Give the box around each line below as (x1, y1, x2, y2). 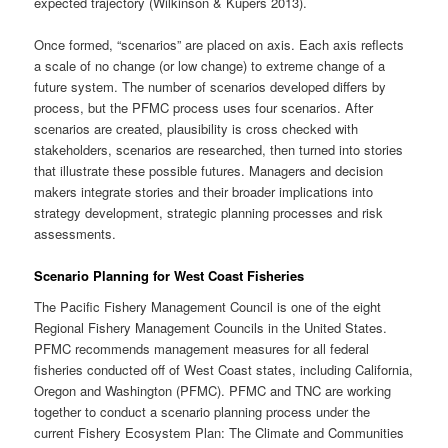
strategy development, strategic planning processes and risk (34, 202, 384, 222)
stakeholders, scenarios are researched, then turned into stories (34, 139, 404, 159)
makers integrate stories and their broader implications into (34, 181, 374, 201)
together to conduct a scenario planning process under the (34, 402, 371, 422)
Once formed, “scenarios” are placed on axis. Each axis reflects (34, 34, 405, 54)
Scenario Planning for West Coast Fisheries (34, 265, 305, 285)
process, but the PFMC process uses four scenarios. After (34, 97, 374, 117)
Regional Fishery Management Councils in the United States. (34, 318, 388, 338)
